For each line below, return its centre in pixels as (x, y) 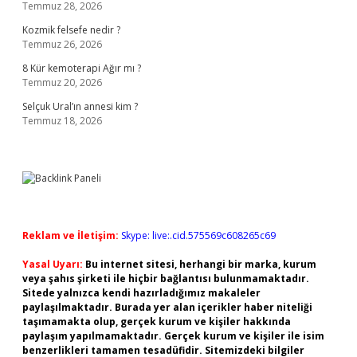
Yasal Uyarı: (53, 264)
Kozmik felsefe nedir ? (71, 30)
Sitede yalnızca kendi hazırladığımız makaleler (141, 293)
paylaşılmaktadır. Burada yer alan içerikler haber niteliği (167, 307)
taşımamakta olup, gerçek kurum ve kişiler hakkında (157, 322)
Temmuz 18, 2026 (62, 121)
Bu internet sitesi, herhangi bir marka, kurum (201, 264)
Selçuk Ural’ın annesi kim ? (80, 106)
